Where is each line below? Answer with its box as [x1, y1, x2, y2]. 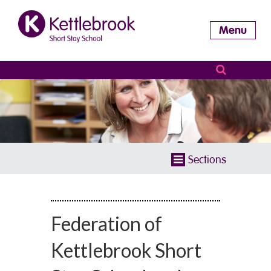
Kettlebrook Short [51, 238, 201, 262]
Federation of [51, 211, 162, 235]
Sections [188, 152, 226, 166]
